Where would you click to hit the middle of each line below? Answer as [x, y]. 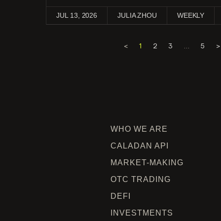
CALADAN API [140, 146]
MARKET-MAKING [147, 163]
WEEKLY [191, 15]
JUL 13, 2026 [77, 15]
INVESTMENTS [142, 213]
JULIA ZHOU [137, 15]
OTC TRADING [141, 179]
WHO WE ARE [139, 129]
